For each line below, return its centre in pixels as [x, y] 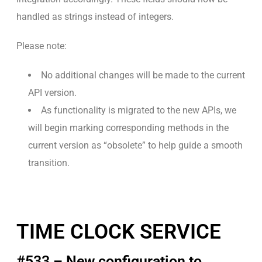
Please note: [42, 46]
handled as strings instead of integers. [95, 16]
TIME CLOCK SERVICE [119, 232]
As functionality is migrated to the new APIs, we [139, 110]
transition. [49, 163]
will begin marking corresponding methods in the [128, 127]
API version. [52, 92]
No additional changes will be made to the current [143, 75]
